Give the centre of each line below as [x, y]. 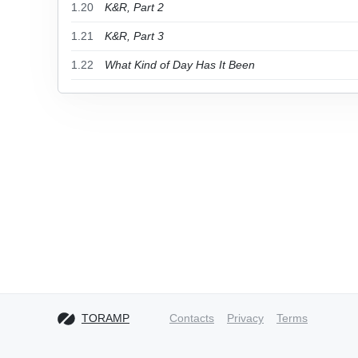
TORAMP [105, 318]
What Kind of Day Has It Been [180, 65]
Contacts [192, 318]
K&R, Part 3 [134, 36]
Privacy [245, 318]
